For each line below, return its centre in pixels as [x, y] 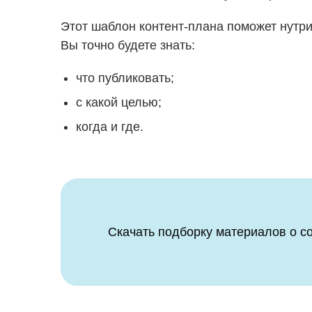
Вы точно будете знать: [128, 45]
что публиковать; [125, 78]
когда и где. [110, 126]
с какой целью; [119, 102]
